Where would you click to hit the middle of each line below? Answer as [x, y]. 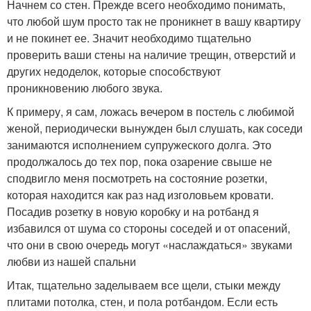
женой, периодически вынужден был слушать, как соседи [155, 128]
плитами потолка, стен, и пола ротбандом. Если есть [142, 301]
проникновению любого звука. [85, 87]
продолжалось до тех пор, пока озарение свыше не [140, 161]
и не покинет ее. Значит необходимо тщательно [129, 37]
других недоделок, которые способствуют [114, 71]
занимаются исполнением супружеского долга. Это [139, 144]
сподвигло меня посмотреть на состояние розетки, [137, 178]
